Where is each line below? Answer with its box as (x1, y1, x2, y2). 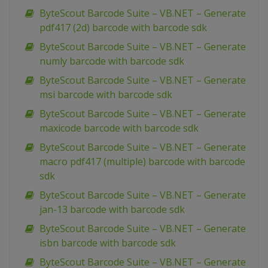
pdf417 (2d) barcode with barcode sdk (39, 21, 207, 35)
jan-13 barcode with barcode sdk (39, 203, 185, 217)
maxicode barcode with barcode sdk (39, 121, 199, 135)
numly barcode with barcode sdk (39, 54, 184, 68)
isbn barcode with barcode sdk (39, 236, 176, 250)
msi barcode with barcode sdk (39, 88, 172, 102)
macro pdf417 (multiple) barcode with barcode (39, 155, 245, 169)
